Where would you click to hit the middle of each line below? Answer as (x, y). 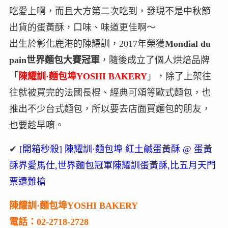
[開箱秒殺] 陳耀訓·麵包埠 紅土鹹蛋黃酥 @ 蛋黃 (116, 149)
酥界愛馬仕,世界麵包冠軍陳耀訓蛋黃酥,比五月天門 (112, 166)
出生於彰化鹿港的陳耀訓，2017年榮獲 (87, 44)
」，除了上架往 (179, 77)
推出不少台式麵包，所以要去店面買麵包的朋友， (110, 109)
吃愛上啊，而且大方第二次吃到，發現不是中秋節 (110, 11)
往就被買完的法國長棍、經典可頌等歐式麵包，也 (110, 93)
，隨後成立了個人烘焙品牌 (154, 60)
